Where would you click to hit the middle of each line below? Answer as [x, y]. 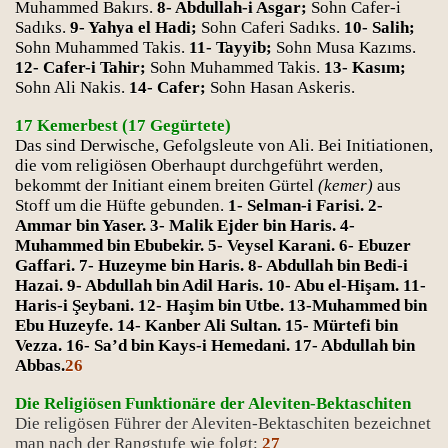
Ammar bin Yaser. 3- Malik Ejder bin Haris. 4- [185, 225]
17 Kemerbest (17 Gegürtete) [123, 125]
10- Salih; [379, 27]
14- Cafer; [169, 87]
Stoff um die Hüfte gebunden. [121, 205]
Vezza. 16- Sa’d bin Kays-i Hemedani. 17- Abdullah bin [215, 345]
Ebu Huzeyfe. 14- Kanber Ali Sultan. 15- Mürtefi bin [206, 325]
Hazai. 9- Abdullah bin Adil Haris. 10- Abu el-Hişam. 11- [220, 285]
